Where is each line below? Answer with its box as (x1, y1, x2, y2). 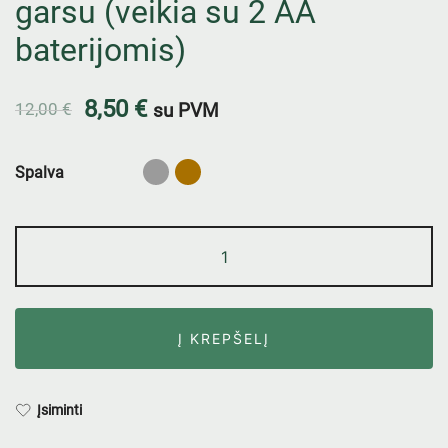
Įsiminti (37, 401, 82, 419)
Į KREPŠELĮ (178, 329, 270, 347)
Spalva (15, 162, 64, 182)
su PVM (153, 99, 219, 122)
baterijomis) (15, 31, 186, 69)
